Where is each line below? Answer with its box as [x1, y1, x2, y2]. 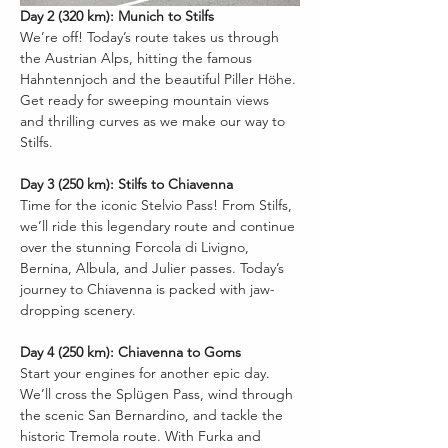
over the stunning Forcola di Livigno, [20, 237, 253, 256]
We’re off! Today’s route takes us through [20, 27, 283, 46]
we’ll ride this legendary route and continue [20, 216, 299, 235]
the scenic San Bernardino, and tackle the [20, 405, 287, 424]
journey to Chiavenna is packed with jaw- [20, 279, 275, 298]
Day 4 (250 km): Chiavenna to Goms [20, 342, 241, 361]
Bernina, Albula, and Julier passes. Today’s [20, 258, 288, 277]
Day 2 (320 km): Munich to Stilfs [20, 6, 214, 25]
